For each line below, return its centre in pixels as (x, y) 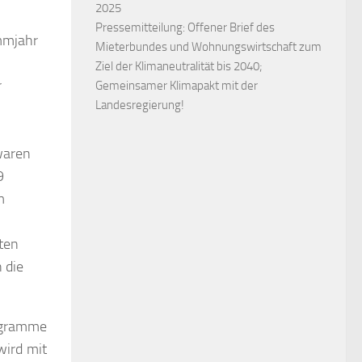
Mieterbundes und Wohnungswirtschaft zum (208, 47)
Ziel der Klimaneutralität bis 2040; (179, 67)
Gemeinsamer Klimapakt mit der (177, 86)
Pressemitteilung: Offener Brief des (185, 28)
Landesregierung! (140, 105)
